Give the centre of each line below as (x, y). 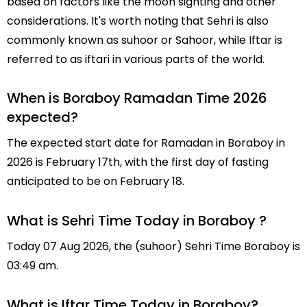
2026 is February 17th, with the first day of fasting (138, 162)
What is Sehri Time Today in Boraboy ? (137, 221)
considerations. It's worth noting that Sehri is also (138, 21)
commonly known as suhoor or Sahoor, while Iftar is (145, 40)
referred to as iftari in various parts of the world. (136, 59)
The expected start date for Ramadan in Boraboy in (146, 143)
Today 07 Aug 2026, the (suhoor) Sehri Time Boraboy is (153, 247)
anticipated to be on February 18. (96, 182)
